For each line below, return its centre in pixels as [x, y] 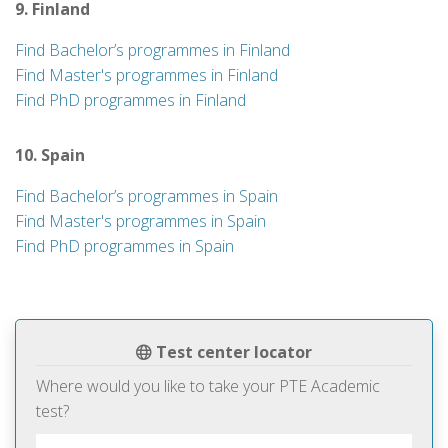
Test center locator [232, 352]
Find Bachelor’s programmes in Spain [146, 196]
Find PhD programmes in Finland [130, 100]
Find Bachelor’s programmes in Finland [152, 50]
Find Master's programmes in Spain [140, 221]
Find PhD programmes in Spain [124, 246]
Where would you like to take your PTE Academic [208, 386]
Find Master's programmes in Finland [146, 75]
